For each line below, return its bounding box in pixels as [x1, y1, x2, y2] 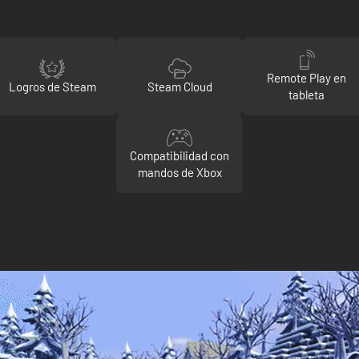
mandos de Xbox [137, 165, 222, 179]
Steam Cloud [147, 79, 212, 94]
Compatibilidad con [130, 148, 229, 163]
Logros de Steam [8, 79, 96, 94]
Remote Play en [267, 71, 347, 85]
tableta [288, 87, 325, 102]
